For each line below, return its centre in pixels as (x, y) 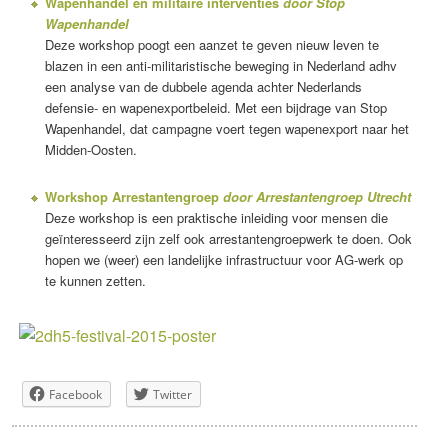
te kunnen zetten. (95, 280)
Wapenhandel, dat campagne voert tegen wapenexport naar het (226, 128)
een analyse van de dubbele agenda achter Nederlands (203, 86)
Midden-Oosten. (90, 149)
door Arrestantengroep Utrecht (316, 196)
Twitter (172, 394)
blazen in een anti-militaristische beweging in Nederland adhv (220, 65)
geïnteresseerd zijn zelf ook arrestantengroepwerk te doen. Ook (228, 238)
